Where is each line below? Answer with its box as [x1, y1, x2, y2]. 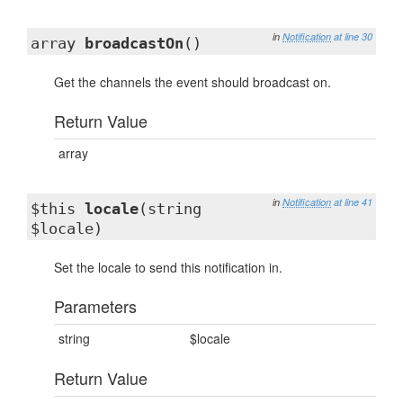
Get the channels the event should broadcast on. [54, 73, 331, 91]
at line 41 [334, 195, 372, 209]
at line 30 [334, 30, 372, 43]
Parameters [54, 294, 137, 318]
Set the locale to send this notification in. [54, 258, 282, 276]
